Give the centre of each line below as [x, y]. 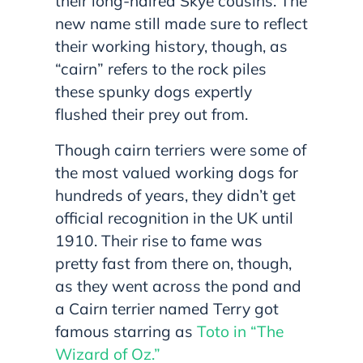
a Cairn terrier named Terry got [167, 308]
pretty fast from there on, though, [173, 263]
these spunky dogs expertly [154, 91]
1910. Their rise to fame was [159, 240]
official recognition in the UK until [174, 218]
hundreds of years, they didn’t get [175, 195]
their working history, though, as [171, 46]
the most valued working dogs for [177, 172]
